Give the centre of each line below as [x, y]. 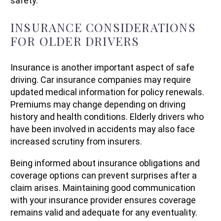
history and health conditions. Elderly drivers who [107, 116]
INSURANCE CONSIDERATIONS [103, 27]
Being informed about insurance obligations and [105, 163]
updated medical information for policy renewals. [107, 92]
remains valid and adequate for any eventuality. [104, 213]
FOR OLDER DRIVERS [75, 41]
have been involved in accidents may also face [103, 129]
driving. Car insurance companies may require [101, 79]
